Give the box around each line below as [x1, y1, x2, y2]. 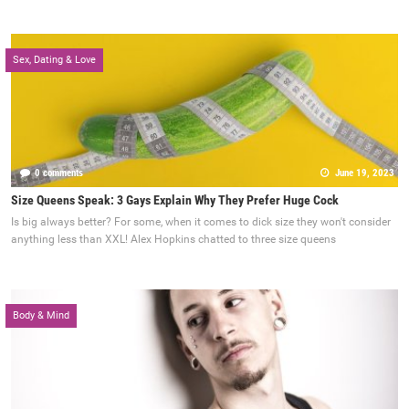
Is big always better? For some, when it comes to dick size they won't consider [11, 215, 391, 229]
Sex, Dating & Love [13, 54, 96, 67]
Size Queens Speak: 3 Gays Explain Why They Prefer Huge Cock [11, 193, 339, 208]
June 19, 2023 [335, 167, 394, 180]
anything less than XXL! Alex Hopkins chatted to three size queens [11, 233, 336, 246]
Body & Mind [13, 309, 69, 322]
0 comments [35, 167, 84, 180]
